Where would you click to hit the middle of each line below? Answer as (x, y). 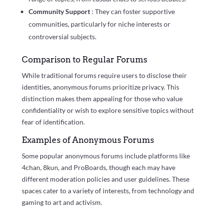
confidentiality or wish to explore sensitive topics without (108, 110)
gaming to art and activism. (62, 202)
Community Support (60, 11)
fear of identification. (53, 122)
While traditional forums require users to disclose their (104, 75)
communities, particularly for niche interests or (99, 24)
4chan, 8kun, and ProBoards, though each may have (98, 167)
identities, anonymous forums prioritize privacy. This (100, 87)
